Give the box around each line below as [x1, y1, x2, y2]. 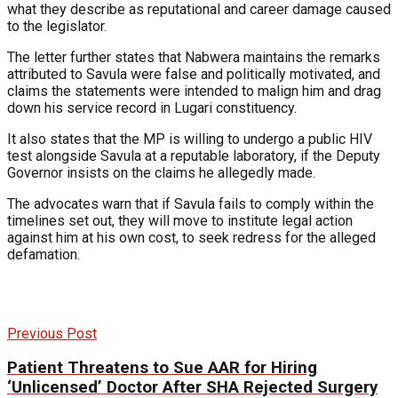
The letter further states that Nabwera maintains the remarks [7, 48, 380, 66]
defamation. [7, 245, 80, 263]
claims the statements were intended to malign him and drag [7, 82, 381, 99]
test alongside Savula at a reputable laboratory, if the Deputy [7, 147, 380, 164]
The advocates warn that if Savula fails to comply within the [7, 195, 374, 212]
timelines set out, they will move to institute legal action [7, 211, 353, 229]
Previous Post [7, 324, 97, 342]
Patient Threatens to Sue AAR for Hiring [7, 358, 317, 378]
